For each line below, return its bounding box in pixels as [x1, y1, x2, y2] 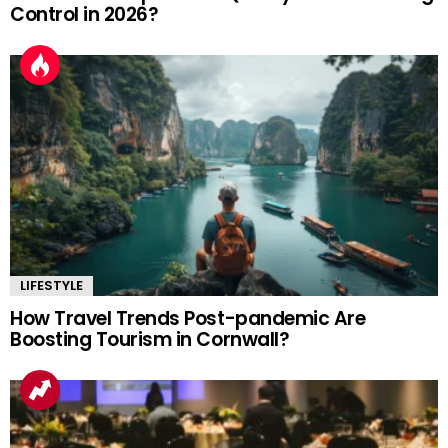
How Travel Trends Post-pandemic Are [10, 305, 366, 333]
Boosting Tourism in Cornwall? [10, 326, 290, 354]
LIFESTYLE [20, 276, 83, 296]
